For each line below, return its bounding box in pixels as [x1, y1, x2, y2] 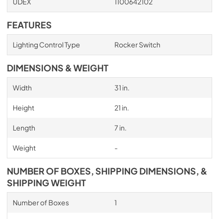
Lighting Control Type [12, 40, 80, 49]
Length [12, 123, 35, 132]
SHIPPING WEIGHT [7, 177, 86, 188]
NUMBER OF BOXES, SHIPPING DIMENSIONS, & [7, 165, 207, 176]
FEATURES [7, 19, 52, 30]
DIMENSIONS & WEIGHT [7, 62, 109, 73]
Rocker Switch [114, 40, 160, 49]
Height [12, 103, 34, 112]
